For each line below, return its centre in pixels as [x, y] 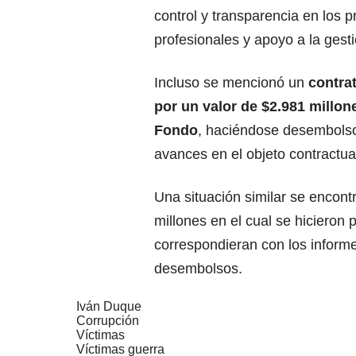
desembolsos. [198, 269]
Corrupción [108, 321]
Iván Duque [109, 307]
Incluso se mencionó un [231, 83]
